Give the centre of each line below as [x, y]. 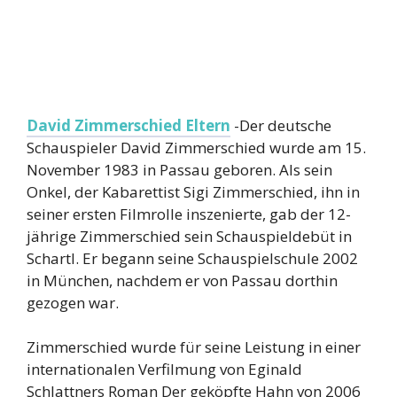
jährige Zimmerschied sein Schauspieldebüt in [189, 236]
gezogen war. [73, 302]
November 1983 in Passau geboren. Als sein [179, 169]
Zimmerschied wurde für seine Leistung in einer [194, 347]
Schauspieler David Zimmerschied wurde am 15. [196, 147]
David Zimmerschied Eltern [128, 125]
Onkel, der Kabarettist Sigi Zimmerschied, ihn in [193, 191]
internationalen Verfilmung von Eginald [164, 370]
